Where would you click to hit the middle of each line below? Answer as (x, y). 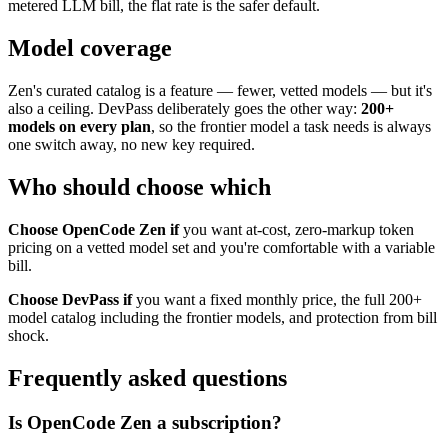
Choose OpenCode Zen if (93, 229)
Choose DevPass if (70, 299)
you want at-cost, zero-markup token (296, 229)
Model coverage (90, 48)
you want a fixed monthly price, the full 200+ (277, 299)
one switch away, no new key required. (131, 145)
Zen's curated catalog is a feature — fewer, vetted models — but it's (220, 91)
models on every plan (79, 127)
